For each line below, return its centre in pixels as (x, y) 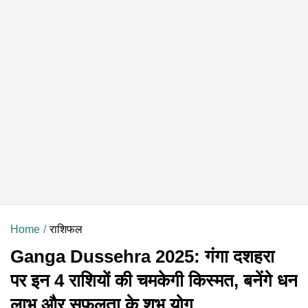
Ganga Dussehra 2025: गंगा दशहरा (142, 256)
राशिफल (66, 229)
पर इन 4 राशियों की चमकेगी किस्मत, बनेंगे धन (154, 280)
